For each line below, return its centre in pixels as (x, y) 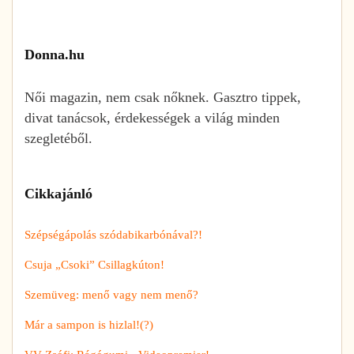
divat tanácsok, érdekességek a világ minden (152, 117)
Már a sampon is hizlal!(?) (89, 324)
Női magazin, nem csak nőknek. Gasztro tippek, (163, 97)
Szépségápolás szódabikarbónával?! (113, 234)
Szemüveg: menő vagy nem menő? (111, 294)
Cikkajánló (58, 193)
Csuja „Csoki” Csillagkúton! (94, 264)
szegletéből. (58, 138)
